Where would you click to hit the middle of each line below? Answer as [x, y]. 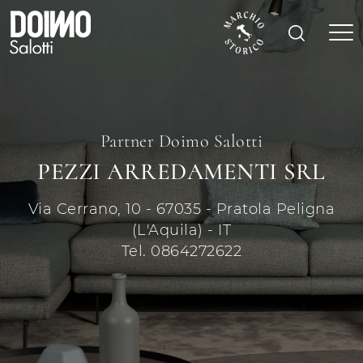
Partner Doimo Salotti [181, 141]
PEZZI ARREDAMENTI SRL [181, 171]
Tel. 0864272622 [181, 251]
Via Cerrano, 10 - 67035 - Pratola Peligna [181, 209]
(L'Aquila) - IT [181, 230]
